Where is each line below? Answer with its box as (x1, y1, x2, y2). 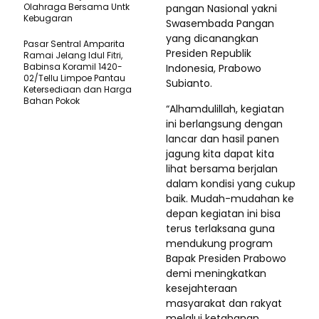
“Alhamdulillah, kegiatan (166, 101, 284, 116)
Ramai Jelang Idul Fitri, (23, 48, 122, 61)
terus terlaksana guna (166, 221, 275, 236)
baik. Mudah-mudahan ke (166, 191, 294, 206)
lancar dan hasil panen (166, 131, 279, 146)
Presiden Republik (166, 46, 251, 61)
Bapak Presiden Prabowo (166, 251, 286, 266)
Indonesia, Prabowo (166, 61, 261, 75)
